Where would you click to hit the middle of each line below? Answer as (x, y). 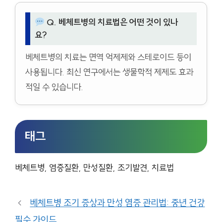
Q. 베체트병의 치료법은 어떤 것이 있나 (111, 23)
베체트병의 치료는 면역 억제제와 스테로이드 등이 (108, 57)
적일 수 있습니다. (54, 87)
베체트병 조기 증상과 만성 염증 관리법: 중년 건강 (117, 203)
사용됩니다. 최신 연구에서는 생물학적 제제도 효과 (109, 72)
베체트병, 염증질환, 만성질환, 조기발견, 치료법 (94, 168)
